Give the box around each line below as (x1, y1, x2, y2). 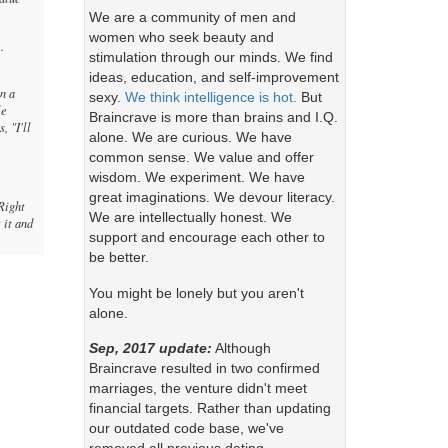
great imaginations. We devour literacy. (88, 189, 335, 206)
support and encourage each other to (88, 229, 325, 246)
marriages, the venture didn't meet (88, 380, 307, 397)
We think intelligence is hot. (124, 89, 297, 106)
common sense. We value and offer (88, 149, 314, 166)
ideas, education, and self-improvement (88, 69, 339, 86)
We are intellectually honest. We (88, 209, 292, 226)
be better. (88, 249, 149, 266)
